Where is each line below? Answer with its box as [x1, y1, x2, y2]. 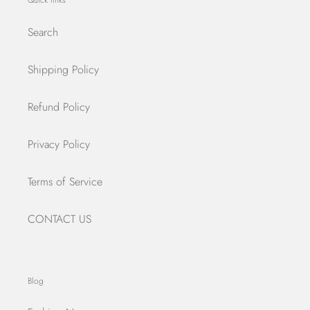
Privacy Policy [28, 136, 90, 152]
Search [28, 24, 58, 40]
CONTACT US [28, 210, 91, 227]
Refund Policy [28, 98, 90, 115]
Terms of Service [28, 173, 102, 190]
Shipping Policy [28, 61, 99, 77]
